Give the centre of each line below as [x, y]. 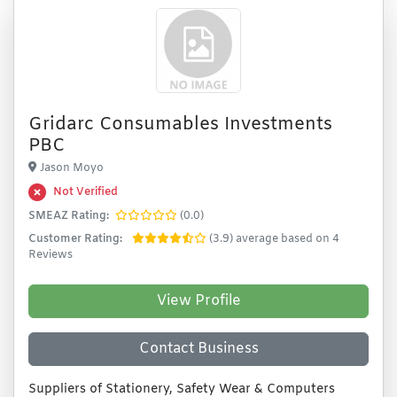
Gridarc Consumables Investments [180, 125]
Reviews [51, 255]
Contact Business [198, 349]
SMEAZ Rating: [69, 216]
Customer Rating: [75, 239]
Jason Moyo [72, 168]
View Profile [198, 301]
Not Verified [86, 192]
